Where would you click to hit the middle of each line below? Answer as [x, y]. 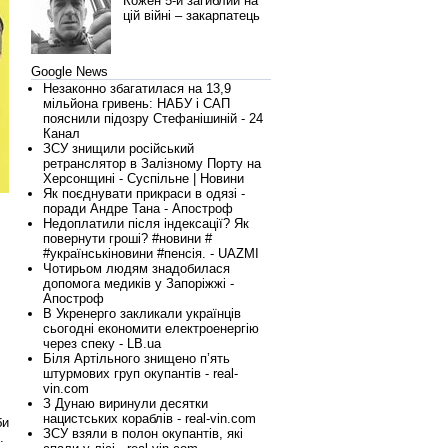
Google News [69, 71]
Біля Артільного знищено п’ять [136, 358]
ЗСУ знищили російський [118, 148]
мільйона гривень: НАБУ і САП [136, 103]
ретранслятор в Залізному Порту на [152, 163]
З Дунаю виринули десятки [125, 403]
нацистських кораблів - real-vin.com [149, 418]
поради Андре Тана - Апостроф [138, 208]
